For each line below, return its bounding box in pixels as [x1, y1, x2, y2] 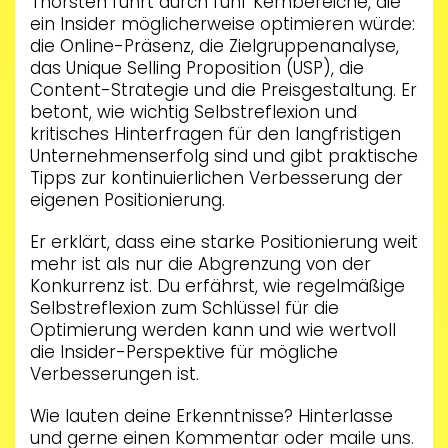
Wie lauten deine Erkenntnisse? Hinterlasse [30, 404, 393, 429]
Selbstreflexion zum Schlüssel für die [30, 296, 339, 321]
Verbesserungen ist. [30, 362, 199, 387]
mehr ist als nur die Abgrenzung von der [30, 252, 371, 277]
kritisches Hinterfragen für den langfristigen [30, 122, 401, 147]
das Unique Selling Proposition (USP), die [30, 56, 364, 81]
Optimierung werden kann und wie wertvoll [30, 318, 396, 343]
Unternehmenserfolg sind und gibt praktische [30, 144, 418, 169]
